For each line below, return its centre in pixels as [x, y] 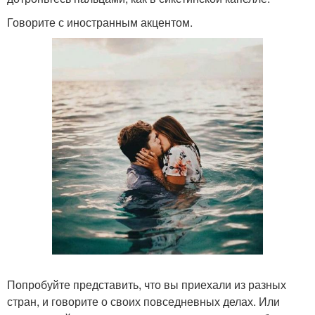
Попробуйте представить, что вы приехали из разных [147, 284]
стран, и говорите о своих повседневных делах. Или [143, 301]
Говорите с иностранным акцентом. [100, 22]
